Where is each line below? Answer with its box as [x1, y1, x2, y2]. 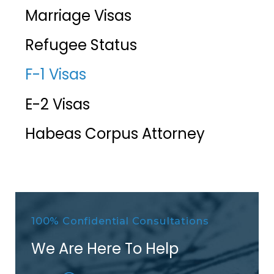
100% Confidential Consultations [31, 214, 209, 227]
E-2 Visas [24, 94, 90, 114]
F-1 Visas [24, 64, 86, 85]
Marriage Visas [24, 5, 131, 26]
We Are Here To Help [31, 239, 179, 259]
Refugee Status [24, 35, 137, 56]
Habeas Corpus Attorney [24, 124, 205, 144]
